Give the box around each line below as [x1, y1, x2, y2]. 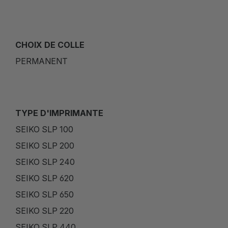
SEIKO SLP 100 [15, 124, 73, 134]
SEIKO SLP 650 [15, 189, 74, 199]
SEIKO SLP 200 [15, 140, 74, 151]
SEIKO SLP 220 [15, 205, 74, 216]
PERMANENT [15, 55, 68, 66]
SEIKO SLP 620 [15, 173, 74, 183]
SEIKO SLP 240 [15, 156, 75, 167]
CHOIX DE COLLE [15, 39, 84, 50]
